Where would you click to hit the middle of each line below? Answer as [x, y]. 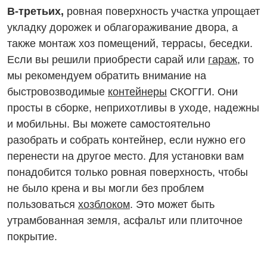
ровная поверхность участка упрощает [162, 12]
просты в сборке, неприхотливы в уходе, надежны [133, 108]
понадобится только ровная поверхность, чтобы [128, 173]
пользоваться [43, 205]
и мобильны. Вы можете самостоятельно [109, 124]
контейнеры [137, 92]
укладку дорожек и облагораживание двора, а [122, 28]
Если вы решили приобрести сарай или [108, 60]
